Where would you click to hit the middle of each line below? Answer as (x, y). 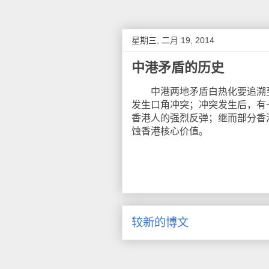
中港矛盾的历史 (178, 68)
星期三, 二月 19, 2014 (173, 40)
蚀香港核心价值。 (170, 131)
